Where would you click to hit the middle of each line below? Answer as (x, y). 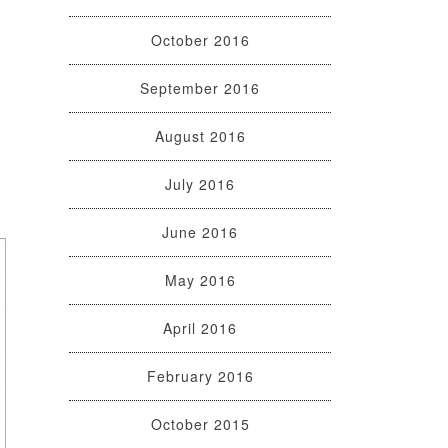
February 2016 (200, 376)
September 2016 (200, 88)
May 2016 (200, 280)
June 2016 (200, 232)
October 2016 (200, 40)
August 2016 (200, 136)
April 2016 (200, 328)
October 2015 (200, 424)
